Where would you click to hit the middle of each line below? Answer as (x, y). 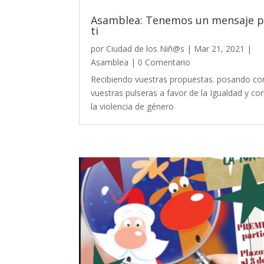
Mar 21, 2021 (220, 48)
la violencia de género (133, 106)
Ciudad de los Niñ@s (146, 48)
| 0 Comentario (160, 62)
